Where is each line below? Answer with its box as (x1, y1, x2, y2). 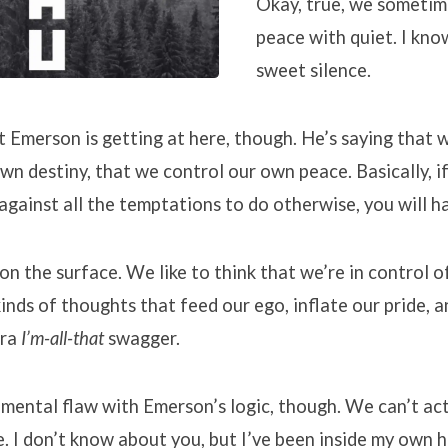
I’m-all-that (21, 327, 104, 349)
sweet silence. (255, 59, 371, 81)
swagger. (104, 327, 180, 349)
